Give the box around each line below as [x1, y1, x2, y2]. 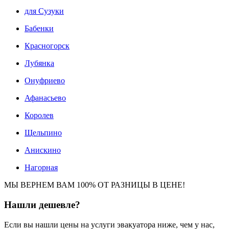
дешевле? [39, 199, 80, 210]
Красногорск [25, 41, 70, 51]
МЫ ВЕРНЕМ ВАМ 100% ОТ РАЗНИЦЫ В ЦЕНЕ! [4, 180, 185, 190]
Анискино [25, 146, 61, 155]
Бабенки [25, 24, 54, 33]
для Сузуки [25, 7, 64, 16]
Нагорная [25, 163, 58, 172]
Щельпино [25, 128, 62, 138]
